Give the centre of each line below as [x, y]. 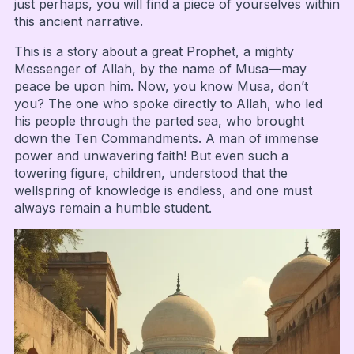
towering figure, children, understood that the [151, 173]
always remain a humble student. [113, 208]
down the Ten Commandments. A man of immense [166, 139]
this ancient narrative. [78, 22]
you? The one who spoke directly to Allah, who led [168, 104]
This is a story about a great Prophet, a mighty [154, 52]
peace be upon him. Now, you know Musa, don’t [161, 87]
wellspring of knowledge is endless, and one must [163, 191]
